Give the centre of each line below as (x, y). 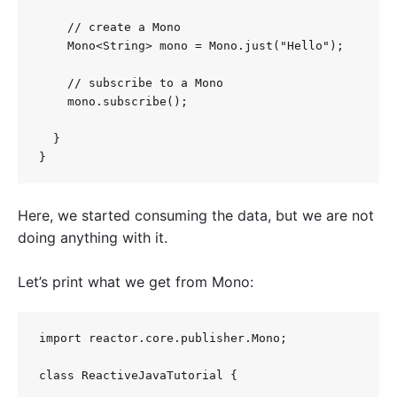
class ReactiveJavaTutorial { (138, 376)
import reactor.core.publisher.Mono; (163, 339)
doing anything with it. (95, 238)
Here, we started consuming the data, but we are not (196, 216)
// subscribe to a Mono (131, 83)
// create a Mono (110, 27)
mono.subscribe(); (113, 102)
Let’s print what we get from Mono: (136, 282)
